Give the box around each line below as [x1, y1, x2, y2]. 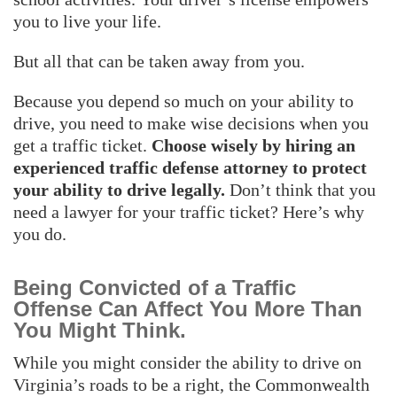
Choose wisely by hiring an [152, 135, 355, 155]
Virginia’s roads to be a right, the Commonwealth [13, 374, 370, 394]
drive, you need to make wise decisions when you [13, 113, 369, 133]
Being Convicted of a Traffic [13, 275, 296, 300]
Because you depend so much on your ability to [13, 90, 354, 111]
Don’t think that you [225, 179, 376, 199]
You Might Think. [13, 317, 186, 342]
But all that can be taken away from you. [13, 51, 305, 71]
